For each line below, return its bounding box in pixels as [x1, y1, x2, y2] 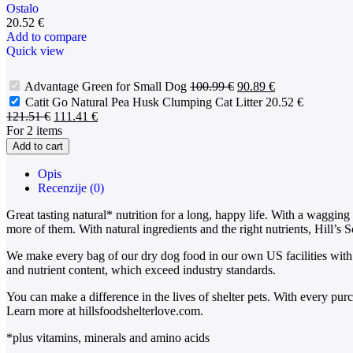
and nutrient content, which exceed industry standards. [6, 262, 276, 277]
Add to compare [6, 29, 87, 43]
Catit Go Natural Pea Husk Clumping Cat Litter [25, 95, 266, 109]
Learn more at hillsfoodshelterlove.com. [6, 303, 203, 318]
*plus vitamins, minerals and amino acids [6, 330, 210, 344]
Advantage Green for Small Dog [24, 79, 190, 93]
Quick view [6, 43, 65, 58]
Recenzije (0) [38, 180, 104, 195]
